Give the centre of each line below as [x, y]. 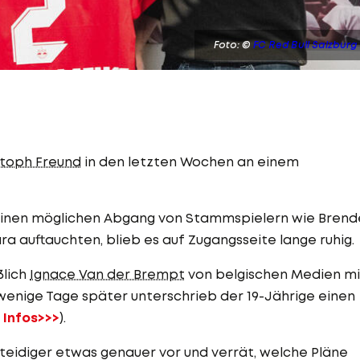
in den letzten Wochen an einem [190, 162]
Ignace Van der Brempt [107, 274]
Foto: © [233, 45]
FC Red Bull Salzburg [305, 45]
